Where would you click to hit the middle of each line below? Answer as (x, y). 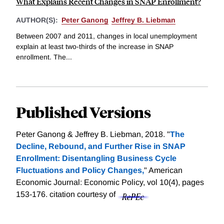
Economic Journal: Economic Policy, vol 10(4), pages (110, 182)
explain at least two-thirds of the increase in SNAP (95, 46)
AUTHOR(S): (38, 20)
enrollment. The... (44, 57)
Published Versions (83, 111)
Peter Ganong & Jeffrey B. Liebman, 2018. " (93, 134)
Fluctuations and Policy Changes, (80, 170)
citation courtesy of (83, 194)
